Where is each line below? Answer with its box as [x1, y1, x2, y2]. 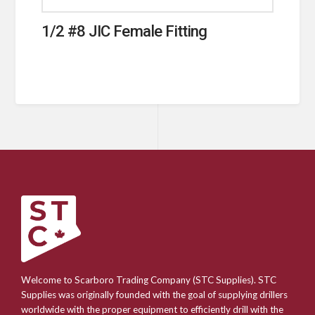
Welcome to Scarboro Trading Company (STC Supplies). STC [21, 274, 276, 285]
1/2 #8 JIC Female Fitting [41, 21, 207, 40]
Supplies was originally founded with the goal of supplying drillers [21, 288, 288, 300]
